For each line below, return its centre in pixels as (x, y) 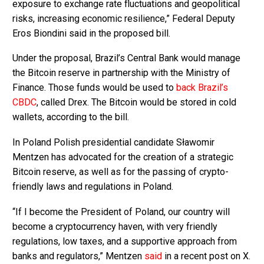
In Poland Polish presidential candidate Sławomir (113, 143)
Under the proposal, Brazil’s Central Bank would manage (126, 58)
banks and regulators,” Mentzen (78, 256)
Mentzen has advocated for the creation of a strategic (123, 157)
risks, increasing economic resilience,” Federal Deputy (124, 18)
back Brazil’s (202, 88)
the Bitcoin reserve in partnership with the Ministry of (121, 73)
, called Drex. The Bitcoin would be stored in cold (136, 103)
